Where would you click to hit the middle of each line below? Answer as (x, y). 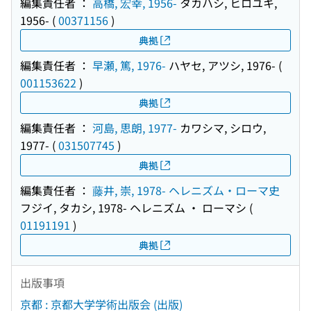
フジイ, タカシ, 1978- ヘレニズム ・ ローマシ (133, 208)
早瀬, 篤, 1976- (129, 66)
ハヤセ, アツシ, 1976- (221, 66)
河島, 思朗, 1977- (135, 128)
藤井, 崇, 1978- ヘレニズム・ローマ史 (186, 191)
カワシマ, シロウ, (221, 128)
